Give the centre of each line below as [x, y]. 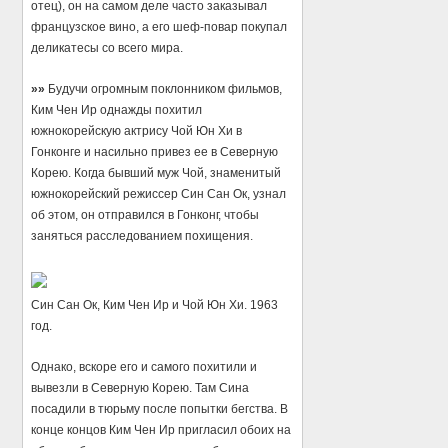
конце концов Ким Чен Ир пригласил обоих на [161, 429]
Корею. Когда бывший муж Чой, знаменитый [156, 172]
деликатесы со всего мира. [107, 47]
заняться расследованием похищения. [142, 235]
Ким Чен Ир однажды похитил [117, 109]
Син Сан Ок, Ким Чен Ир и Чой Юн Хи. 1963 [155, 304]
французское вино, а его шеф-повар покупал [159, 26]
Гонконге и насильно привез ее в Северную [155, 151]
